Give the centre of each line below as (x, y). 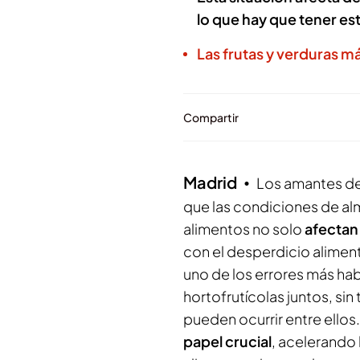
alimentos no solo (243, 229)
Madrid (210, 182)
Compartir (211, 117)
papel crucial (227, 341)
